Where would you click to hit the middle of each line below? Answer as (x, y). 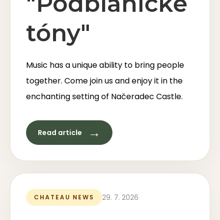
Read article (60, 132)
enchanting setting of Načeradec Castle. (104, 96)
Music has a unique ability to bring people (105, 65)
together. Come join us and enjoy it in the (104, 81)
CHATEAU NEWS (64, 197)
